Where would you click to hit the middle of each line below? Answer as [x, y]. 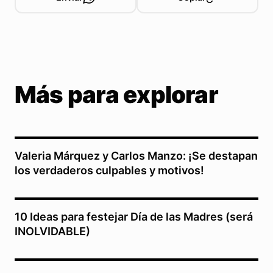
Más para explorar [116, 94]
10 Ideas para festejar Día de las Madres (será [134, 216]
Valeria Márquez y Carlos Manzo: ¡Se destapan [136, 155]
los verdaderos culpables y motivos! [109, 170]
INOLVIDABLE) [52, 231]
